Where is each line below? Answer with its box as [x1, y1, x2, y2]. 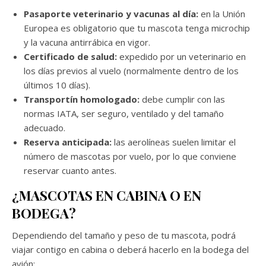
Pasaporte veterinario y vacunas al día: [24, 7, 198, 20]
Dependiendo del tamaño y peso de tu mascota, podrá [12, 229, 236, 241]
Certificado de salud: [24, 50, 117, 62]
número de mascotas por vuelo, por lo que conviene [24, 150, 236, 162]
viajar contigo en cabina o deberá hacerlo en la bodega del [12, 243, 249, 255]
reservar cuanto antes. [24, 164, 116, 176]
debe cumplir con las [140, 93, 225, 105]
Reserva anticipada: [24, 135, 112, 148]
